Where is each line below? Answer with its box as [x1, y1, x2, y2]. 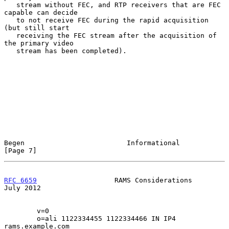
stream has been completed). [4, 47, 16, 55]
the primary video [4, 39, 74, 47]
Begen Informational [4, 139, 180, 147]
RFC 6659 [4, 176, 37, 184]
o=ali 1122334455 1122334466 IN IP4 [4, 214, 37, 222]
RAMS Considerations [37, 176, 192, 184]
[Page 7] [4, 146, 37, 154]
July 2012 [4, 184, 41, 192]
